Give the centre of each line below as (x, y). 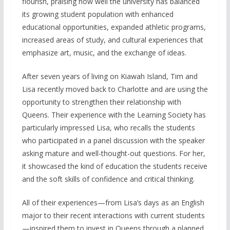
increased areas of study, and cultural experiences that (112, 40)
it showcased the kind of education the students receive (114, 166)
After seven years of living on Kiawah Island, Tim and (110, 76)
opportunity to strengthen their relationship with (101, 102)
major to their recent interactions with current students (113, 215)
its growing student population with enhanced (98, 14)
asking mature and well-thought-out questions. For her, (113, 153)
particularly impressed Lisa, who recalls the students (108, 127)
